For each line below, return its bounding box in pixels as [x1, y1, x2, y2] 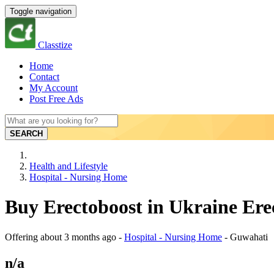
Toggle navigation [10, 7, 72, 16]
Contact [29, 72, 59, 82]
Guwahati [230, 231, 268, 242]
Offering [5, 231, 40, 242]
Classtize [38, 40, 72, 50]
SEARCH [10, 129, 43, 138]
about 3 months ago [40, 231, 116, 242]
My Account [29, 83, 78, 93]
